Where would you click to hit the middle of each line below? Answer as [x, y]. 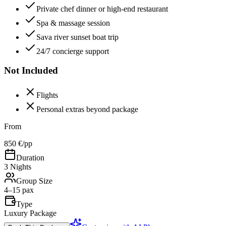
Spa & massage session [73, 23]
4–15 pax [19, 190]
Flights [47, 95]
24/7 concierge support [73, 51]
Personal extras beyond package [87, 109]
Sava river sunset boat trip [77, 37]
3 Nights [18, 167]
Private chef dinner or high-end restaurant [102, 9]
